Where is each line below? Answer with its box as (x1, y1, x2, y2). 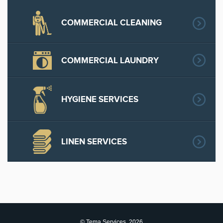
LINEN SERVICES (61, 136, 127, 147)
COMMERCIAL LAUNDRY (61, 55, 159, 66)
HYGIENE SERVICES (61, 95, 139, 105)
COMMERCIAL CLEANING (61, 18, 162, 28)
